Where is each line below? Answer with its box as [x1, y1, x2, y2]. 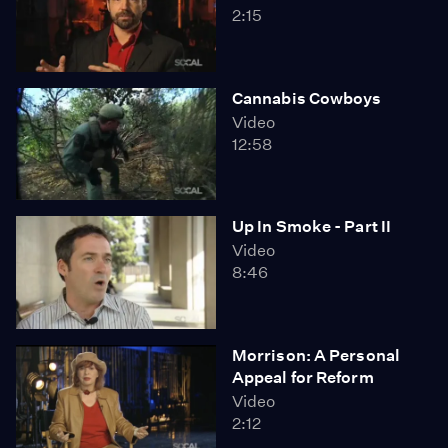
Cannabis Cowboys [232, 88, 382, 108]
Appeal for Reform [232, 367, 374, 387]
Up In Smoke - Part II [232, 217, 392, 236]
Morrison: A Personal [232, 345, 400, 365]
